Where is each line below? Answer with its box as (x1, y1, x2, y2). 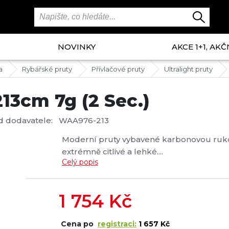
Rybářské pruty (22, 65, 72, 73)
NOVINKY (57, 42, 96, 52)
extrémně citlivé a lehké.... (62, 147, 165, 156)
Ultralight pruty (164, 65, 213, 73)
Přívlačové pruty (91, 65, 145, 73)
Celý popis (62, 157, 98, 167)
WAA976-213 (59, 116, 109, 125)
